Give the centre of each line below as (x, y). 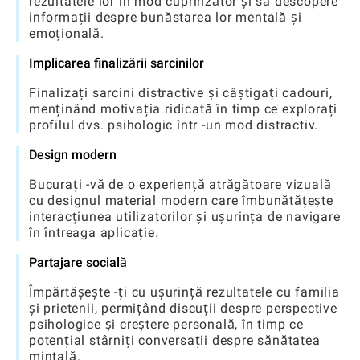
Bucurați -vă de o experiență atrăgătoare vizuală (180, 184)
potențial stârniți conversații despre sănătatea (175, 340)
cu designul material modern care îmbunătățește (181, 200)
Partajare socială (78, 262)
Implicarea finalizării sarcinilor (117, 63)
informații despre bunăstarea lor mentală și (166, 17)
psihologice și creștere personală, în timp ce (167, 324)
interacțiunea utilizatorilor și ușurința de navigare (185, 216)
